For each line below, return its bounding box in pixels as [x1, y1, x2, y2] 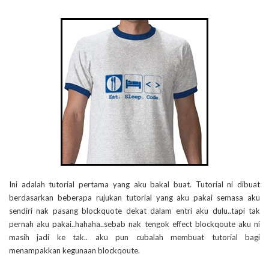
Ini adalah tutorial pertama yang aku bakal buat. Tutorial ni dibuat [9, 180, 260, 190]
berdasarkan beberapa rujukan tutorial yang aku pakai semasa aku [9, 193, 260, 203]
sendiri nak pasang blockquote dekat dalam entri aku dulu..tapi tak [9, 206, 260, 216]
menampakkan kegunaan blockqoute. [9, 246, 140, 256]
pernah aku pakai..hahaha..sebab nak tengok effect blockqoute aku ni [9, 219, 260, 229]
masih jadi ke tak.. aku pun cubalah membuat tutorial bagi [9, 232, 260, 243]
